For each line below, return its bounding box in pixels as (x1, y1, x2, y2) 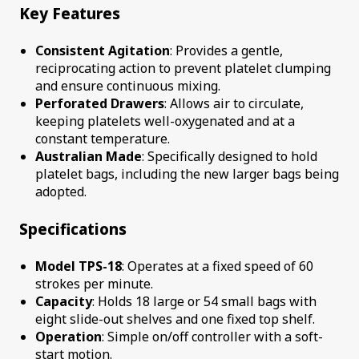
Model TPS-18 (35, 257, 122, 275)
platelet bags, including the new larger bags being (35, 165, 339, 184)
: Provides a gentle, (170, 42, 283, 60)
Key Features (19, 2, 120, 23)
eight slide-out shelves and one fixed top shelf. (35, 310, 315, 328)
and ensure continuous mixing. (35, 77, 220, 95)
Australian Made (35, 147, 142, 166)
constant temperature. (35, 130, 170, 148)
